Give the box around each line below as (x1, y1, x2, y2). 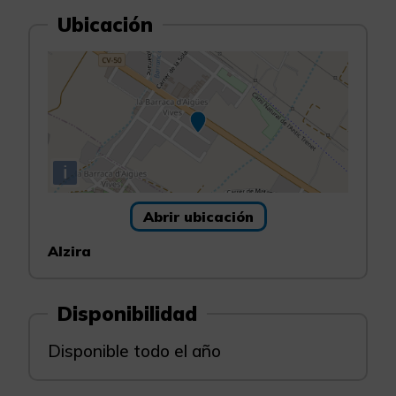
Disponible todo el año (48, 340, 221, 362)
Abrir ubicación (142, 208, 254, 225)
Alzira (48, 242, 91, 260)
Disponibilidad (57, 301, 198, 326)
